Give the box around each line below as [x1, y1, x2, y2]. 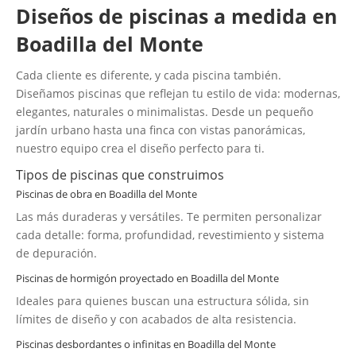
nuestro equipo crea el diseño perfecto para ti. [16, 140, 265, 156]
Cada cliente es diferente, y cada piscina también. [16, 67, 281, 83]
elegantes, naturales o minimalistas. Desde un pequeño [16, 103, 313, 119]
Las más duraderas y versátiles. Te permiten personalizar [16, 208, 322, 224]
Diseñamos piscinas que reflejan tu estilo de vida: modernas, [16, 85, 340, 101]
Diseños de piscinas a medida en [16, 2, 337, 29]
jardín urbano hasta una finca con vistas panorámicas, [16, 122, 305, 137]
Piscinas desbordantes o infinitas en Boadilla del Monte [16, 336, 276, 351]
